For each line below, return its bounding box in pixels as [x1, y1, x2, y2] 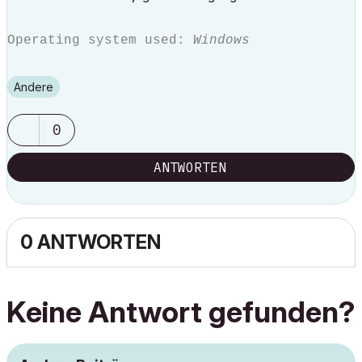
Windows [193, 33, 250, 48]
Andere [21, 80, 53, 94]
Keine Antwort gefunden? [6, 294, 355, 330]
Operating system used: [7, 33, 193, 48]
